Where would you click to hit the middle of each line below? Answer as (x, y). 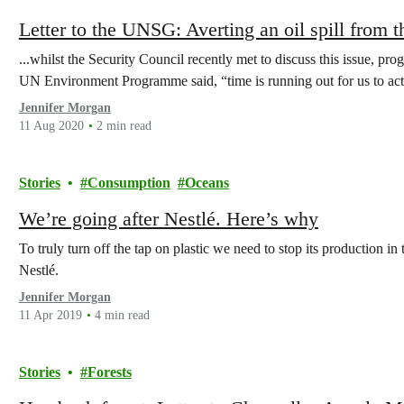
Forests (109, 372)
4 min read (122, 315)
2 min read (124, 126)
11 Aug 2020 (51, 126)
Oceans (207, 183)
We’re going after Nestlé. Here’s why (168, 219)
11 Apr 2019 (50, 315)
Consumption (129, 183)
